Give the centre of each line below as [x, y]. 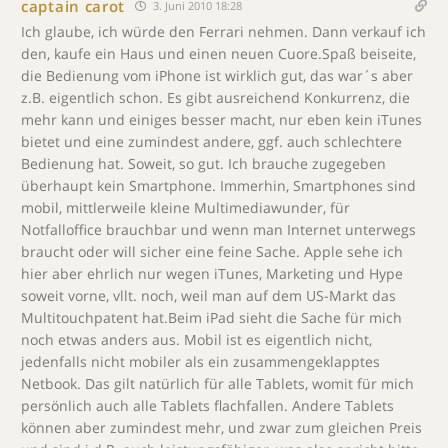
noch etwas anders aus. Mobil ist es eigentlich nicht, [196, 339]
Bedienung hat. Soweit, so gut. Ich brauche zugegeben [203, 163]
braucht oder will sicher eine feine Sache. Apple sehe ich [212, 251]
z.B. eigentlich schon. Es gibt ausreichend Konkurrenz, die [215, 97]
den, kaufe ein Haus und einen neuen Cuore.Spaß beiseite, [218, 53]
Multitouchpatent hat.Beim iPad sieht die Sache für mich [211, 317]
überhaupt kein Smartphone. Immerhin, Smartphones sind [218, 185]
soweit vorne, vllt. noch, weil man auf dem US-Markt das [208, 295]
